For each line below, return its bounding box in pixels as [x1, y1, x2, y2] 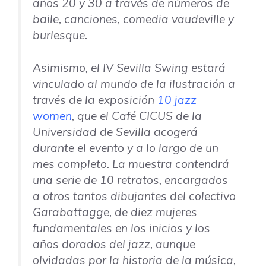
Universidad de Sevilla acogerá [33, 125, 198, 140]
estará [188, 61, 226, 75]
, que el [72, 109, 112, 123]
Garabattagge [33, 205, 109, 220]
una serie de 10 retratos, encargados [33, 173, 228, 188]
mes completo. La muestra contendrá [33, 157, 229, 172]
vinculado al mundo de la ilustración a [33, 77, 235, 91]
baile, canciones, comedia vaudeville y [33, 11, 234, 26]
